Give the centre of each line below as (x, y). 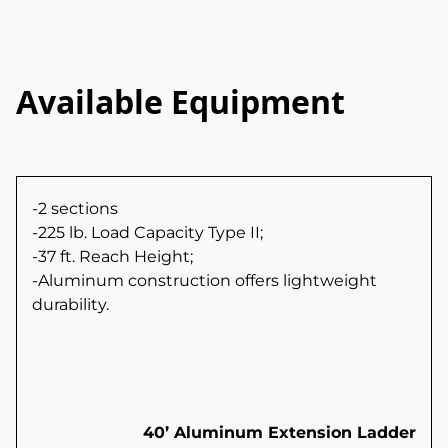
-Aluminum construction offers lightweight (204, 281)
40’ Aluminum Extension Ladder (279, 433)
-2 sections (75, 209)
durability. (70, 305)
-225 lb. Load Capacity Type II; (147, 233)
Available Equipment (180, 101)
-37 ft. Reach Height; (112, 257)
